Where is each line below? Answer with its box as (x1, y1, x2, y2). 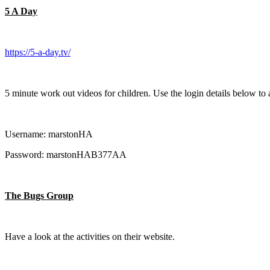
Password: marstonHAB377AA (5, 149, 127, 160)
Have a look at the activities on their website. (5, 231, 175, 242)
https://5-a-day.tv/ (5, 46, 71, 57)
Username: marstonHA (5, 128, 93, 139)
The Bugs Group (5, 190, 74, 201)
